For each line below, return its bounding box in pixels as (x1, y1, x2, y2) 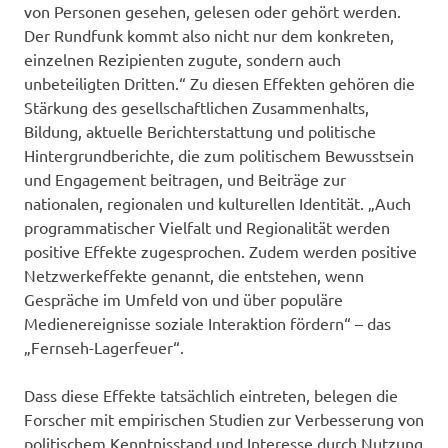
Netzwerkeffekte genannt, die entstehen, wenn (24, 264, 364, 285)
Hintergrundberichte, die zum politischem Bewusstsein (24, 144, 414, 165)
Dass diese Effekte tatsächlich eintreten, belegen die (24, 384, 398, 405)
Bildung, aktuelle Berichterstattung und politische (24, 120, 376, 141)
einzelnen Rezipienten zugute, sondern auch (24, 48, 341, 69)
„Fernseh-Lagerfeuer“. (24, 336, 184, 357)
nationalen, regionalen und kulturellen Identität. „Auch (24, 192, 411, 213)
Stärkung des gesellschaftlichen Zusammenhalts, (24, 96, 369, 117)
